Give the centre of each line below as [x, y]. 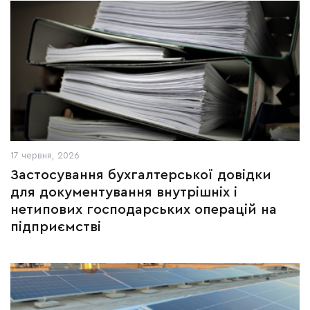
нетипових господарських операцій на [144, 210]
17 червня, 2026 [45, 155]
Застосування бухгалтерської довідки [141, 175]
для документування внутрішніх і [124, 192]
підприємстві [56, 227]
